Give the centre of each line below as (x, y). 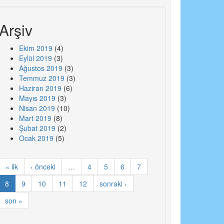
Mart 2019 (35, 118)
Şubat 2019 (37, 128)
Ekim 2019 (35, 48)
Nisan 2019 (37, 108)
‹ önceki (43, 167)
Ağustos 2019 (40, 68)
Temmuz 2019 (41, 78)
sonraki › (113, 184)
